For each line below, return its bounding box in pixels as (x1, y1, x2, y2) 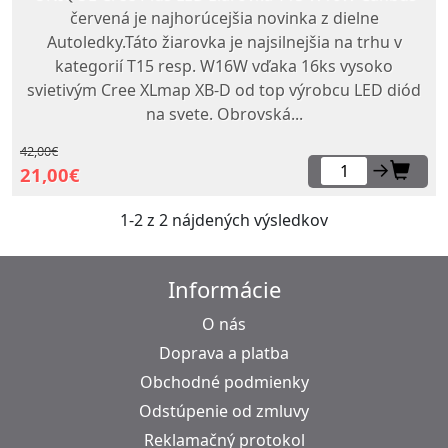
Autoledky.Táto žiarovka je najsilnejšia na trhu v (46, 31, 402, 54)
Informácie (167, 273, 281, 304)
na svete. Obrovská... (145, 103, 303, 126)
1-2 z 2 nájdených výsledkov (120, 208, 328, 231)
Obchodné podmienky (139, 370, 309, 393)
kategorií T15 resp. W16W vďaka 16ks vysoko (55, 55, 393, 78)
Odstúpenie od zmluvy (139, 399, 309, 422)
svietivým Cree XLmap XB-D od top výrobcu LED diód (27, 79, 421, 102)
